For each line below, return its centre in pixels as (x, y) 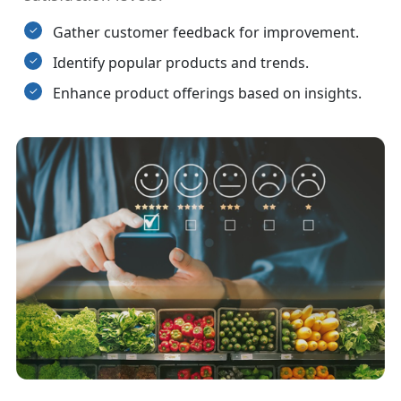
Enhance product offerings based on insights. (207, 94)
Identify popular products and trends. (181, 63)
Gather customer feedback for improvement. (206, 33)
